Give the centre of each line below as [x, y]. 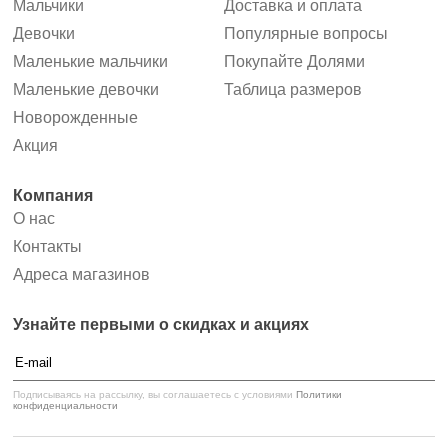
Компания [53, 196]
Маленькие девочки [86, 90]
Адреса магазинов [81, 275]
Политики [319, 395]
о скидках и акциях [234, 325]
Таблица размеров [293, 90]
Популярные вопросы [306, 34]
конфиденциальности [65, 406]
